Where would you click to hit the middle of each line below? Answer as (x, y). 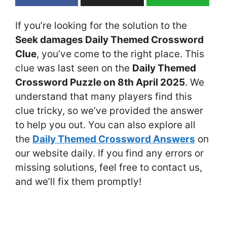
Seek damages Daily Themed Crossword (109, 40)
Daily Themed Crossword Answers (114, 139)
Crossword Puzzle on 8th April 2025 (100, 82)
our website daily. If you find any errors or (109, 153)
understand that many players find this (104, 96)
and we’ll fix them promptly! (78, 181)
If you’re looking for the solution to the (101, 25)
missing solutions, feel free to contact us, (109, 167)
